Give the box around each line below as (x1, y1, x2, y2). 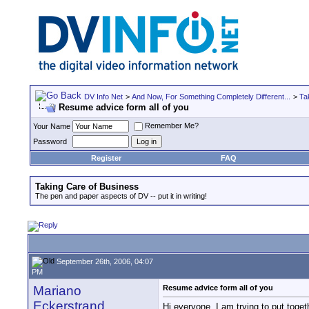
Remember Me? (145, 121, 199, 130)
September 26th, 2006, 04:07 (54, 257, 153, 266)
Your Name (33, 122, 70, 130)
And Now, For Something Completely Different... (132, 92, 290, 101)
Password (33, 137, 67, 146)
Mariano (33, 283, 81, 298)
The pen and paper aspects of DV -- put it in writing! (35, 192, 207, 200)
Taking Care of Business (35, 181, 139, 192)
